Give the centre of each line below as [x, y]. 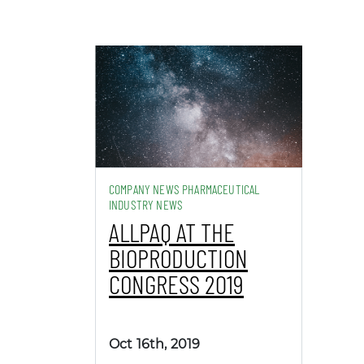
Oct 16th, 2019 [155, 344]
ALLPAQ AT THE [172, 232]
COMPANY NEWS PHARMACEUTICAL [184, 189]
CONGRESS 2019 [176, 284]
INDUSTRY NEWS [146, 204]
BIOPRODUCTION [178, 258]
